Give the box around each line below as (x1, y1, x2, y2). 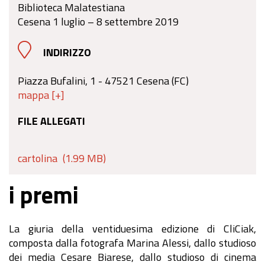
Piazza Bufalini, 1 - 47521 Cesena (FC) (18, 72, 189, 89)
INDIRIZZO (43, 44, 91, 60)
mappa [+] (18, 86, 64, 103)
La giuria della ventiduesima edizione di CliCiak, (9, 220, 256, 237)
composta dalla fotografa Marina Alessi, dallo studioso (9, 234, 256, 251)
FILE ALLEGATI (18, 112, 85, 129)
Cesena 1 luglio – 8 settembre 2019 (18, 13, 179, 30)
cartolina (18, 150, 57, 166)
